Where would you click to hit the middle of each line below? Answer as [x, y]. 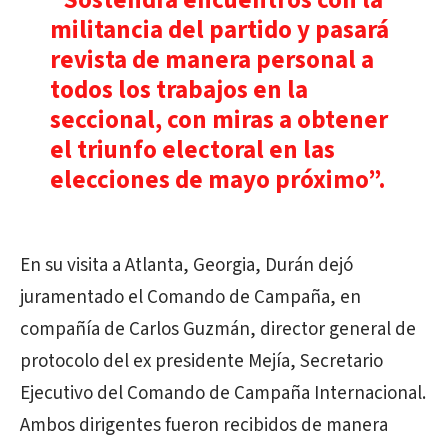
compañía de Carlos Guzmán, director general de [218, 329]
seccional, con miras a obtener [219, 120]
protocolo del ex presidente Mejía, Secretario [201, 361]
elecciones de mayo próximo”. [218, 180]
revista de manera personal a [212, 60]
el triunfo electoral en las [192, 150]
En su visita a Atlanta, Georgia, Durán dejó [186, 265]
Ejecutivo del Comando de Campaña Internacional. [223, 393]
